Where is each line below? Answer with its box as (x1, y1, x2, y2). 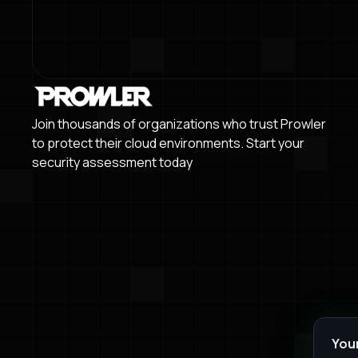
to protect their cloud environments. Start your (32, 133, 304, 152)
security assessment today (32, 153, 193, 171)
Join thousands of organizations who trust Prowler (32, 114, 326, 133)
